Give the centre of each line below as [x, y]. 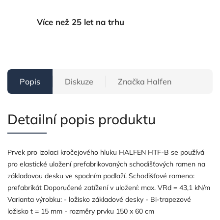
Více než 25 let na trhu [81, 22]
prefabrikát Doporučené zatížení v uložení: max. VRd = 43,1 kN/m [109, 187]
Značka [131, 81]
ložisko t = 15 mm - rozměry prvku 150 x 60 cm [81, 211]
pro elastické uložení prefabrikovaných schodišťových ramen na [106, 164]
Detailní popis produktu [82, 119]
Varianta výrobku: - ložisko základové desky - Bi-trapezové [99, 199]
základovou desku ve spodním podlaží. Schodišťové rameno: [101, 176]
